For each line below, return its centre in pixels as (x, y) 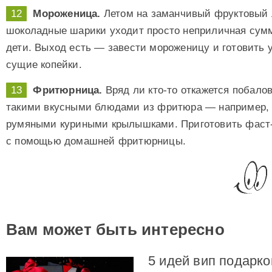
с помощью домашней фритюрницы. (96, 141)
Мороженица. (67, 13)
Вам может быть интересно (115, 230)
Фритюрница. (68, 90)
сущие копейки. (44, 64)
